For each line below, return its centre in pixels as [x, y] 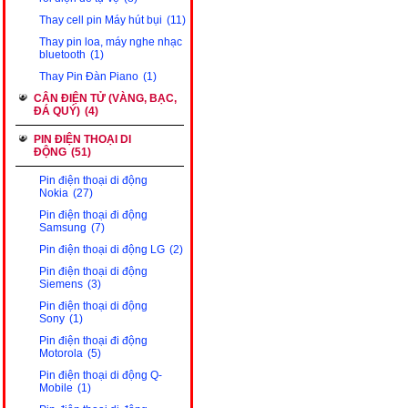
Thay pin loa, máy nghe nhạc [111, 42]
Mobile [56, 388]
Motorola [61, 353]
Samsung [63, 228]
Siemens [61, 284]
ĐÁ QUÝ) [57, 111]
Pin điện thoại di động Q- [101, 375]
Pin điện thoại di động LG [102, 250]
